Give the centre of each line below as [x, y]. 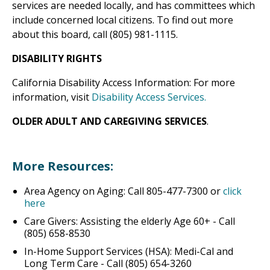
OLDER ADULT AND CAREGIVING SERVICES [109, 121]
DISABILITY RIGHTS [57, 59]
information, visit [52, 97]
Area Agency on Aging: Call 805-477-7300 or [124, 191]
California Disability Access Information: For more [124, 83]
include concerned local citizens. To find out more [123, 20]
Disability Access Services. [149, 97]
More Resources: [63, 166]
